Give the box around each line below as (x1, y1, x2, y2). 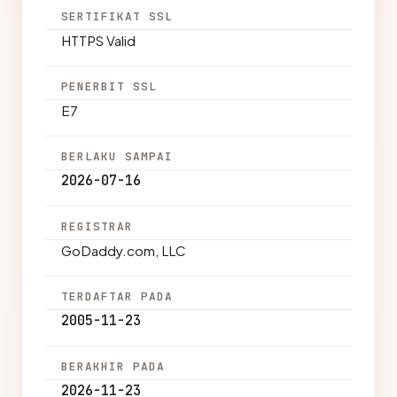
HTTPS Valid (61, 32, 136, 49)
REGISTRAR (61, 219, 134, 234)
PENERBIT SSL (61, 79, 158, 94)
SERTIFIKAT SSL (61, 9, 174, 24)
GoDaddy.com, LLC (61, 242, 186, 259)
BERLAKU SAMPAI (61, 149, 174, 164)
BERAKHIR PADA (61, 359, 166, 374)
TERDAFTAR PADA (61, 289, 174, 304)
